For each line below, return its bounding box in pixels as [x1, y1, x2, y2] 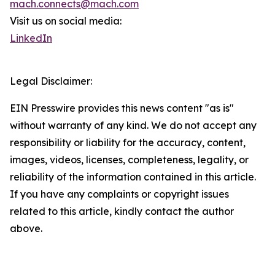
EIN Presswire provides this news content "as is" [10, 102, 234, 115]
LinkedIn [10, 32, 52, 45]
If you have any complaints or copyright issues [10, 188, 229, 201]
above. [10, 222, 42, 235]
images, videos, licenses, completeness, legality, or [10, 153, 249, 166]
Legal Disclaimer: [10, 75, 92, 88]
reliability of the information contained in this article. [10, 171, 256, 184]
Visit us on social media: [10, 15, 122, 28]
